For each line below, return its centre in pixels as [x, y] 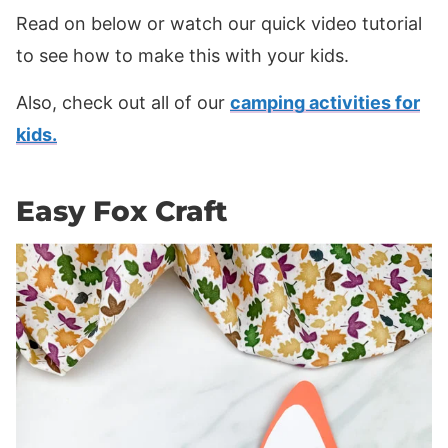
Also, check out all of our [123, 102]
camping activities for [325, 102]
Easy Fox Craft [122, 210]
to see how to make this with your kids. [182, 55]
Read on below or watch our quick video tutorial [219, 23]
